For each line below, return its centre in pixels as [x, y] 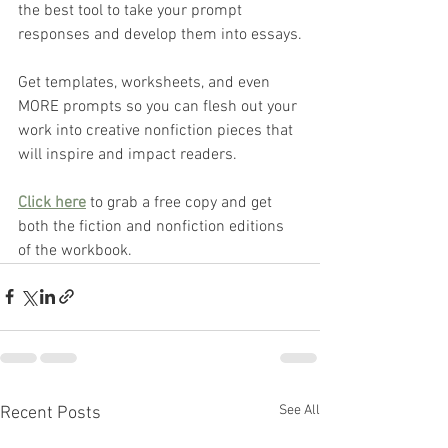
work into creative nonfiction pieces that [157, 130]
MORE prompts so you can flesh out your [159, 106]
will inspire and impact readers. [127, 154]
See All [299, 410]
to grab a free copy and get [181, 202]
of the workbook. [77, 250]
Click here [52, 202]
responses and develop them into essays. [160, 34]
